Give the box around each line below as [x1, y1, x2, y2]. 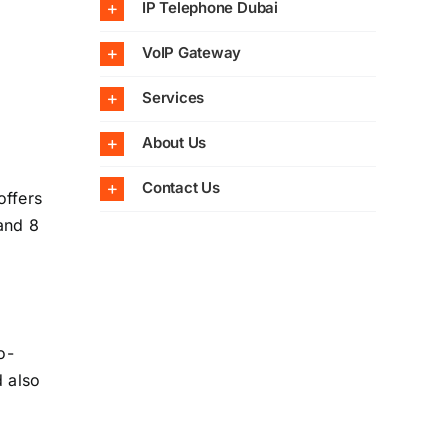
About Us [141, 133, 207, 153]
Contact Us [141, 178, 220, 198]
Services [141, 88, 205, 108]
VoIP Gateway [141, 43, 242, 63]
